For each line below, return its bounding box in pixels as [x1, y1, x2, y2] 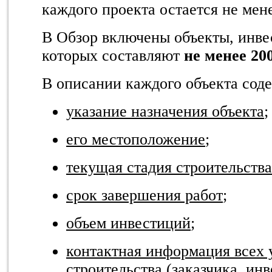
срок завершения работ [66, 186, 223, 204]
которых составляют [42, 46, 184, 64]
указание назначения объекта [66, 102, 264, 120]
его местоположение [66, 130, 205, 148]
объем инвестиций [66, 214, 191, 232]
